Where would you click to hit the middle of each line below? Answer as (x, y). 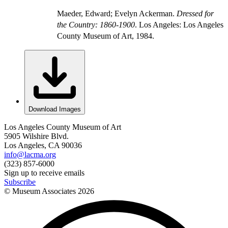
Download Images (55, 109)
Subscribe (20, 182)
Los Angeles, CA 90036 (43, 145)
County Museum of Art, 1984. (106, 36)
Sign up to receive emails (44, 173)
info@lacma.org (30, 154)
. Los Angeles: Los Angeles (179, 24)
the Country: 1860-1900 (96, 24)
